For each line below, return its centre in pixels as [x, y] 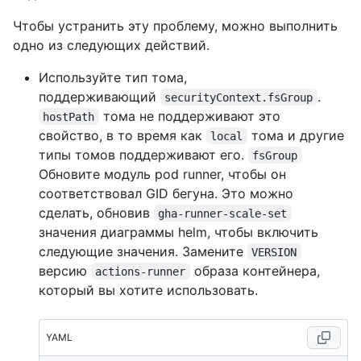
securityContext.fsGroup [239, 97]
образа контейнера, [257, 270]
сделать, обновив [96, 212]
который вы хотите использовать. [148, 290]
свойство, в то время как [122, 135]
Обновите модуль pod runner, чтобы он [162, 174]
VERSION [274, 252]
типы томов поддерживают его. [143, 154]
